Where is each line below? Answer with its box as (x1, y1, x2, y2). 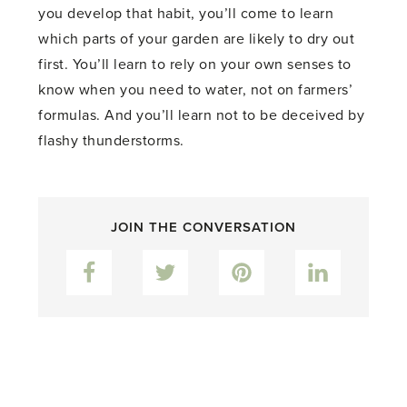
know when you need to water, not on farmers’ (38, 80, 353, 99)
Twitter (164, 250, 214, 269)
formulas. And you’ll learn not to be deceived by (38, 105, 365, 124)
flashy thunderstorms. (38, 131, 184, 150)
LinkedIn (316, 250, 379, 269)
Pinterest (240, 250, 305, 269)
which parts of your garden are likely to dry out (38, 29, 355, 48)
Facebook (88, 250, 159, 269)
